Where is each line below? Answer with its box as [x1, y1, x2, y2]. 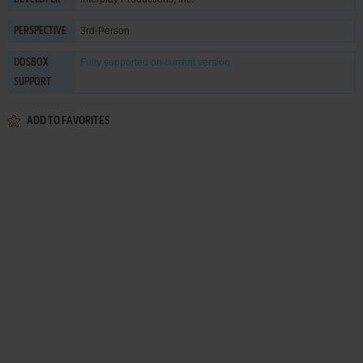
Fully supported [79, 56, 148, 68]
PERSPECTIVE [13, 26, 66, 36]
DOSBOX [13, 58, 49, 68]
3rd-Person [79, 24, 130, 36]
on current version [147, 56, 230, 68]
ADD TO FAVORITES [26, 115, 109, 126]
